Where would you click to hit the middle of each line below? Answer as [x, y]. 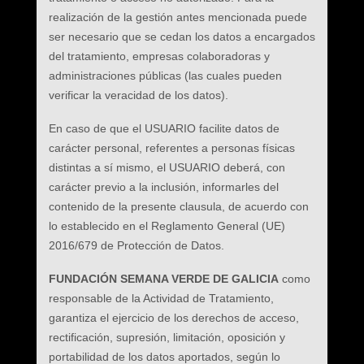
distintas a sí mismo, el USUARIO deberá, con [167, 167]
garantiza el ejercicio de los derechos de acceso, [173, 318]
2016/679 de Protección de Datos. [136, 245]
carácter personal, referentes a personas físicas [171, 148]
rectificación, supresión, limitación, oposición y [167, 337]
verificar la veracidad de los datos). [138, 95]
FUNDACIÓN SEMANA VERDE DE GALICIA [165, 279]
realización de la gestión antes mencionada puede [178, 17]
